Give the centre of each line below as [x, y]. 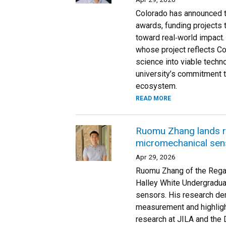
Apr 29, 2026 [155, 157]
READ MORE [153, 98]
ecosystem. [156, 86]
